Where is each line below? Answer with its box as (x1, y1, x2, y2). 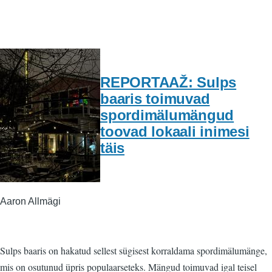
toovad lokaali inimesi (100, 123, 250, 140)
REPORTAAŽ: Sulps (100, 74, 237, 91)
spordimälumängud (100, 107, 234, 124)
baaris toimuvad (100, 90, 210, 107)
